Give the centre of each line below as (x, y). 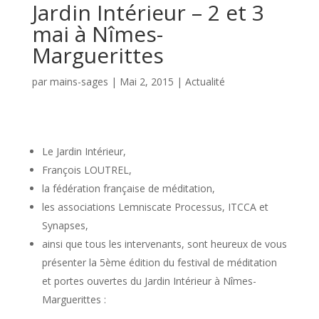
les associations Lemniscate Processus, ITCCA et (155, 206)
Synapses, (65, 225)
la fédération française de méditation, (128, 188)
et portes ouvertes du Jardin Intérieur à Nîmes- (149, 281)
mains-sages (79, 81)
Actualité (205, 81)
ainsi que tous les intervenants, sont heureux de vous (164, 244)
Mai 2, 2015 (146, 81)
